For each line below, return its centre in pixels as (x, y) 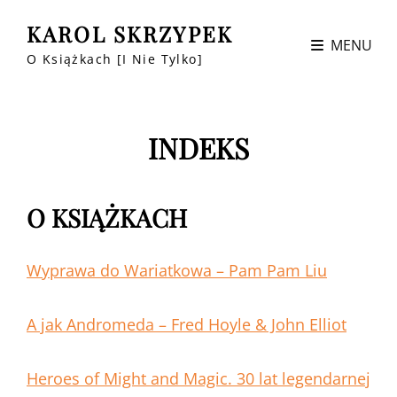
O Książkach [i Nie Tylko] (115, 59)
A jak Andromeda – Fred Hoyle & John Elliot (187, 325)
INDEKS (198, 148)
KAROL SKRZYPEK (130, 34)
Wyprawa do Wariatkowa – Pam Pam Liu (177, 271)
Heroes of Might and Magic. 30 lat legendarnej (198, 379)
